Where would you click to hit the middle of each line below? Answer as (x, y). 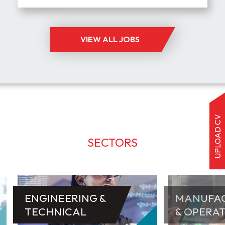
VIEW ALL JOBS (110, 39)
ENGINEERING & (65, 198)
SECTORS (113, 142)
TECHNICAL (55, 212)
